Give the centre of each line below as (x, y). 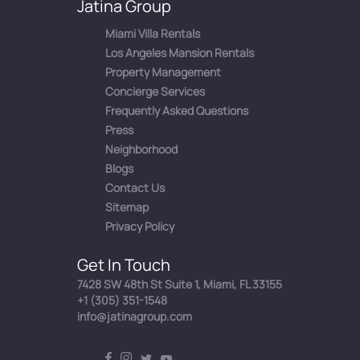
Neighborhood (141, 149)
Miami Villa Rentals (153, 33)
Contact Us (135, 188)
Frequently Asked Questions (177, 110)
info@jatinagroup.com (135, 316)
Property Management (163, 72)
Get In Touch (124, 265)
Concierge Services (155, 91)
